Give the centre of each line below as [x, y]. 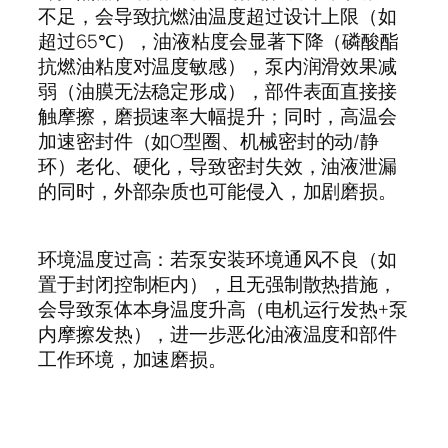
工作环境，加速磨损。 [132, 359]
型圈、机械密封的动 [268, 140]
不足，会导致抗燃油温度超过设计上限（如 [218, 15]
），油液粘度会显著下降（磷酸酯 [257, 40]
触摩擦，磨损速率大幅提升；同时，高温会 [218, 115]
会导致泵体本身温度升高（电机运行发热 [208, 309]
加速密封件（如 [104, 140]
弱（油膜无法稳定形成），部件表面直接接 [218, 90]
